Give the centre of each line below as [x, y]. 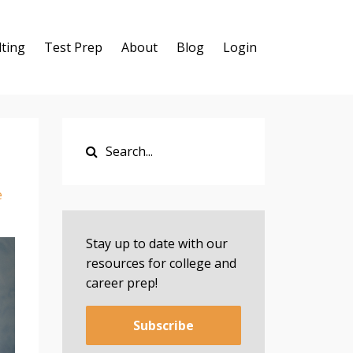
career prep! [121, 283]
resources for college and [161, 263]
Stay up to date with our [156, 243]
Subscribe [163, 325]
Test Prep [73, 47]
